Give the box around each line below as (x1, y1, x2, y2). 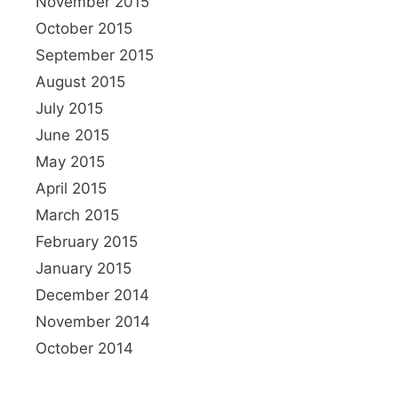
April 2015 (36, 179, 107, 197)
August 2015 (36, 72, 125, 91)
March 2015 (36, 205, 119, 224)
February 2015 (36, 232, 138, 251)
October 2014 (36, 338, 133, 357)
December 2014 (36, 285, 149, 304)
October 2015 (36, 19, 132, 37)
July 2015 (36, 99, 103, 117)
